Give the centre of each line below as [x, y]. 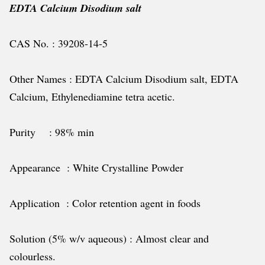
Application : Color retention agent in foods [105, 203]
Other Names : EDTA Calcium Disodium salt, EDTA [124, 79]
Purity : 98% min [52, 132]
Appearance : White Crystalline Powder [96, 167]
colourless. [33, 256]
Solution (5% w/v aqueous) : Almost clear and [109, 238]
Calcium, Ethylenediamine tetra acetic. [92, 96]
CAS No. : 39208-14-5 [59, 43]
